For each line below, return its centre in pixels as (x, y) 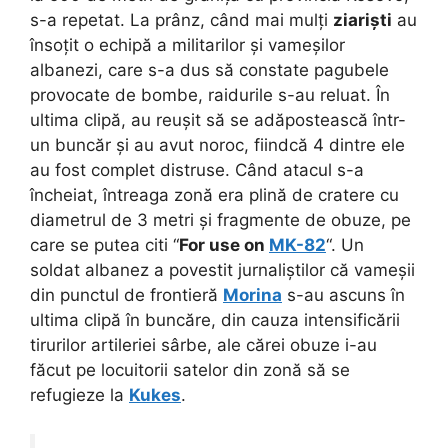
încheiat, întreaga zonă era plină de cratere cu (214, 195)
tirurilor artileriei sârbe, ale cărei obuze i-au (203, 345)
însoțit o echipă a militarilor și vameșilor (187, 45)
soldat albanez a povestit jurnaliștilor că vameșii (222, 270)
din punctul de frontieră (126, 295)
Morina (252, 295)
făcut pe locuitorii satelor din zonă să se (190, 370)
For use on (224, 245)
